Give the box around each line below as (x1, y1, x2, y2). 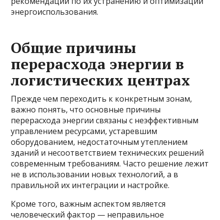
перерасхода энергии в (11, 54, 185, 74)
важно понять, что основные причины (11, 104, 161, 115)
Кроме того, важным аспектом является (11, 198, 166, 209)
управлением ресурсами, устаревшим (11, 126, 158, 137)
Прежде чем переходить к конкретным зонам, (11, 93, 192, 104)
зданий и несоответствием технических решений (11, 147, 204, 158)
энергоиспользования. (11, 6, 99, 17)
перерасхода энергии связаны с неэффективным (11, 115, 199, 126)
